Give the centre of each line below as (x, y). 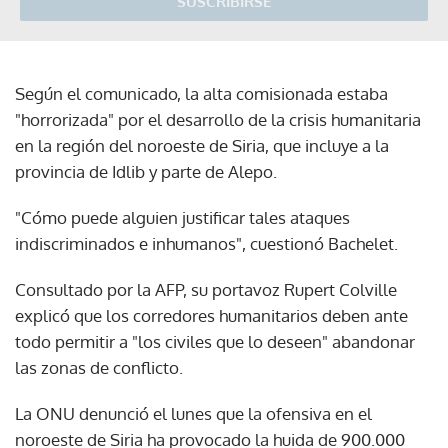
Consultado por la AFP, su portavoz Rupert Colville (206, 289)
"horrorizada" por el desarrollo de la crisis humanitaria (218, 119)
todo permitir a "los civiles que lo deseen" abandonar (215, 341)
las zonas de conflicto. (99, 367)
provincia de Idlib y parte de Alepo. (146, 171)
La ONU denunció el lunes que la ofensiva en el (193, 413)
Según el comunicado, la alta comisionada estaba (201, 93)
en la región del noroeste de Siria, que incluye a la (202, 145)
